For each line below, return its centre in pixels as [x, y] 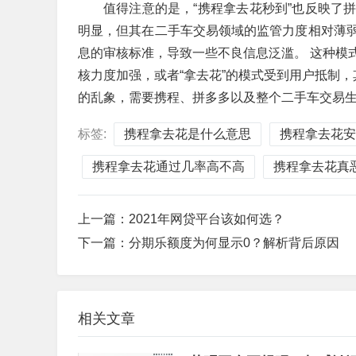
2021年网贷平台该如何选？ [207, 219]
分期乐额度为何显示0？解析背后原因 [234, 243]
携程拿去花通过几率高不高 [168, 166]
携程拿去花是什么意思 [188, 134]
